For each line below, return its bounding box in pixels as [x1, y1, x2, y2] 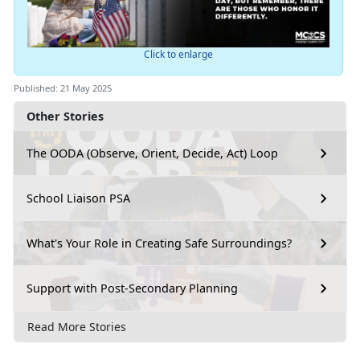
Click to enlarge [143, 47, 213, 61]
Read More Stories [27, 319, 126, 335]
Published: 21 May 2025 [14, 81, 112, 94]
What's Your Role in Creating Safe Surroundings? [27, 235, 292, 252]
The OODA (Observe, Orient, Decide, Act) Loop [27, 145, 278, 162]
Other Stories [27, 108, 104, 124]
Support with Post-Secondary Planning [27, 280, 238, 297]
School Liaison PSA [27, 190, 130, 207]
